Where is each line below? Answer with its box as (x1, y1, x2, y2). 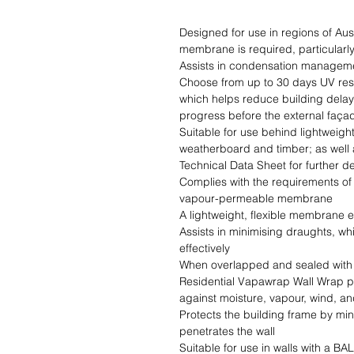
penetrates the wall (179, 324, 275, 339)
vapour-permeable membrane (179, 191, 333, 206)
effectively (179, 241, 230, 256)
